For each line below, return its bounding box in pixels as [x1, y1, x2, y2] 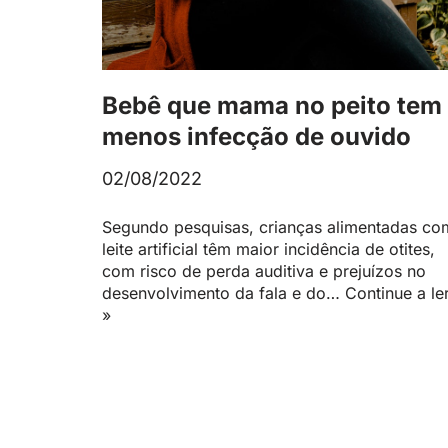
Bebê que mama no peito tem [102, 90, 442, 120]
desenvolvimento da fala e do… [102, 282, 345, 303]
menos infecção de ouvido [102, 121, 411, 151]
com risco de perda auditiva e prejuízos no [102, 260, 426, 281]
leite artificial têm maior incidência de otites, [102, 238, 435, 259]
